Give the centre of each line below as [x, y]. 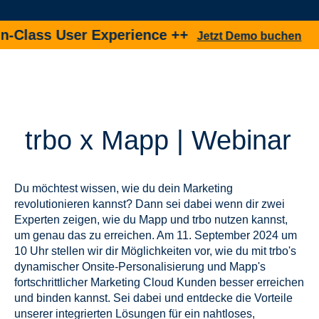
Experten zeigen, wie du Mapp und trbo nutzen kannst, [151, 220]
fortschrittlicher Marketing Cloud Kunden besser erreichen [159, 283]
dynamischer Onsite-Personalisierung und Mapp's [140, 267]
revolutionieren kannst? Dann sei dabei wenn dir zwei [150, 204]
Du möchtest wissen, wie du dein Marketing [124, 189]
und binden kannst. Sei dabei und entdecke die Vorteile [153, 298]
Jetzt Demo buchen [217, 36]
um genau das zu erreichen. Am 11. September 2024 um [156, 236]
